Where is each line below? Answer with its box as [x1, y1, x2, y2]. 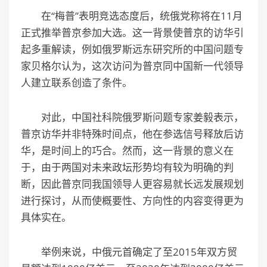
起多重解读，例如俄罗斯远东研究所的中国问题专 [21, 42, 244, 56]
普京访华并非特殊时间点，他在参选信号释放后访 [21, 126, 244, 141]
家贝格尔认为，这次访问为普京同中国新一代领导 [21, 58, 244, 73]
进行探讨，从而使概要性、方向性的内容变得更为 [21, 193, 244, 207]
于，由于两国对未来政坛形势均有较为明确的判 [21, 160, 234, 174]
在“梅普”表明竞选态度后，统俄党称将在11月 [21, 8, 243, 23]
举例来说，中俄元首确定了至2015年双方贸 [21, 244, 237, 259]
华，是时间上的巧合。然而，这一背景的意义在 [21, 143, 234, 157]
